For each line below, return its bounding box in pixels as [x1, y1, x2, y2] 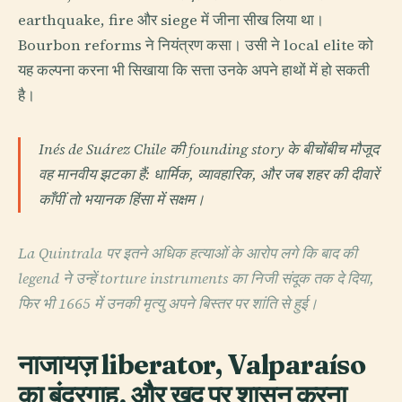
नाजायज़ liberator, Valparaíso [18, 347, 366, 382]
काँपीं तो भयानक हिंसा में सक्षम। [39, 189, 205, 211]
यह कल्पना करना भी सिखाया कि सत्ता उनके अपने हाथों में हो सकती [18, 60, 370, 82]
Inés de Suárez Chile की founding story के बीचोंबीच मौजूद [39, 139, 379, 161]
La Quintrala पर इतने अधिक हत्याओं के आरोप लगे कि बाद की [18, 243, 357, 265]
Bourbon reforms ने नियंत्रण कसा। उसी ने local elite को [18, 35, 373, 57]
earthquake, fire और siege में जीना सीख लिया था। [18, 10, 324, 31]
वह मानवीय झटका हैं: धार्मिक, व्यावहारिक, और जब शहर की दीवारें [39, 164, 379, 186]
